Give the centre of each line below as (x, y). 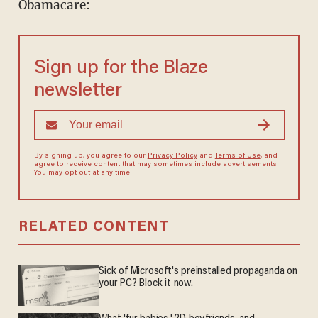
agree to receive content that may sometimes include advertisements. (156, 165)
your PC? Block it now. (146, 284)
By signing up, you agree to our (91, 157)
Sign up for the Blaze (121, 69)
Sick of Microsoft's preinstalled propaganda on (198, 272)
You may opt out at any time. (83, 174)
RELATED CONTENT (93, 227)
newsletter (78, 92)
